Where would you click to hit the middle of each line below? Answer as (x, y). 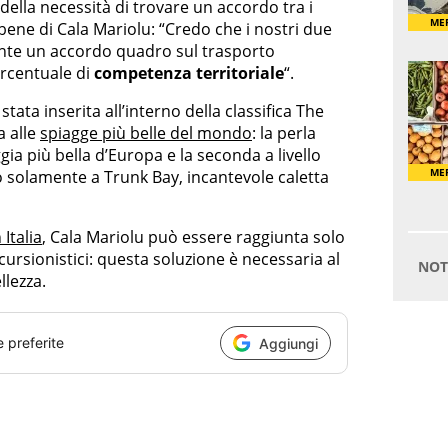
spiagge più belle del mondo (146, 133)
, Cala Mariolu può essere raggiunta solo (193, 237)
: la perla (284, 133)
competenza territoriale (189, 73)
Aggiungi (288, 343)
